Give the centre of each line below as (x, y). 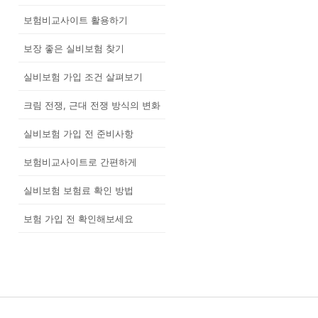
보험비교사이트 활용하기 (76, 20)
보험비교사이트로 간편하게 (80, 161)
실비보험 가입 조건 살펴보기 (83, 76)
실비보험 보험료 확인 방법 (78, 190)
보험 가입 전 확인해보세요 (78, 218)
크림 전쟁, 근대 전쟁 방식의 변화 (92, 105)
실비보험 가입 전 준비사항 (78, 133)
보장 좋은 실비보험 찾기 (74, 48)
